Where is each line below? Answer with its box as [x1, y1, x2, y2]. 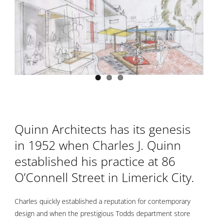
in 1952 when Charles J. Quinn [14, 137, 181, 154]
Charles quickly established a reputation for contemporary [14, 197, 190, 206]
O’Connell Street [14, 169, 108, 186]
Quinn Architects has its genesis [14, 121, 191, 138]
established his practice [14, 153, 148, 170]
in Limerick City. [108, 169, 194, 186]
